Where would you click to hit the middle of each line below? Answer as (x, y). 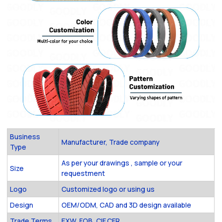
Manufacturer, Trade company (111, 142)
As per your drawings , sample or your (122, 163)
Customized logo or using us (108, 189)
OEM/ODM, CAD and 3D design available (127, 205)
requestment (83, 173)
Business (25, 137)
